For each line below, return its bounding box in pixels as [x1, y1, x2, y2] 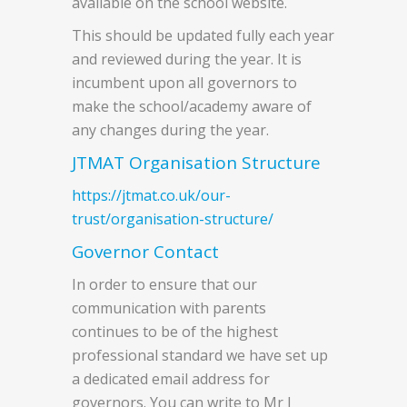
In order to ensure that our [72, 273, 257, 294]
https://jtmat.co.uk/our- [72, 184, 231, 205]
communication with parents [72, 297, 266, 318]
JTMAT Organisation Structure [72, 150, 321, 174]
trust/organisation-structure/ [72, 208, 273, 229]
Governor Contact [72, 239, 219, 263]
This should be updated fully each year [72, 25, 334, 45]
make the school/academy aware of [72, 95, 312, 116]
